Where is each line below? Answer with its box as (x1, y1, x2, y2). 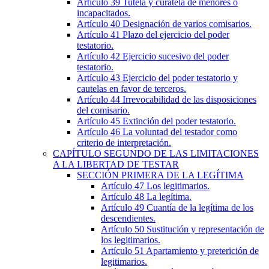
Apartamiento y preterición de (146, 245, 259, 256)
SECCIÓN (77, 169, 121, 180)
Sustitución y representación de (147, 223, 264, 234)
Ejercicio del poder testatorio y (122, 72, 238, 83)
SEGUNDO (104, 148, 154, 159)
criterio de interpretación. (77, 137, 171, 148)
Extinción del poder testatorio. (122, 115, 236, 126)
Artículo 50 (101, 223, 147, 234)
